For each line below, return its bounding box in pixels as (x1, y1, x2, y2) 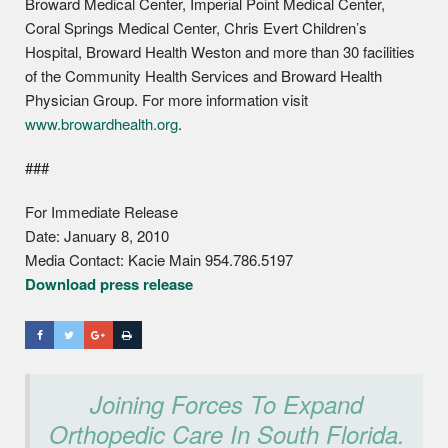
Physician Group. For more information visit (25, 89, 308, 110)
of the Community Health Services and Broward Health (25, 65, 382, 86)
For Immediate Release (25, 201, 178, 222)
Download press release (25, 273, 193, 295)
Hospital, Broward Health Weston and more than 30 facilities (25, 41, 415, 62)
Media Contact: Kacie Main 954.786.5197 (25, 249, 293, 270)
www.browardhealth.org (25, 113, 178, 134)
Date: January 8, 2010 (25, 225, 169, 246)
